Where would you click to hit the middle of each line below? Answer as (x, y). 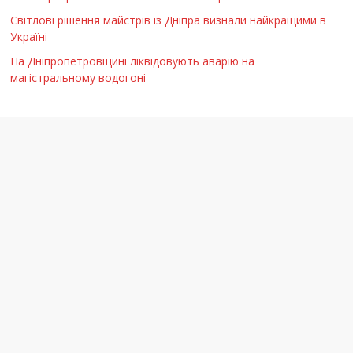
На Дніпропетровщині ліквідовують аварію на (133, 61)
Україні (29, 37)
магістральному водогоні (78, 78)
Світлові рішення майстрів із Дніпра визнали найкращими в (169, 20)
